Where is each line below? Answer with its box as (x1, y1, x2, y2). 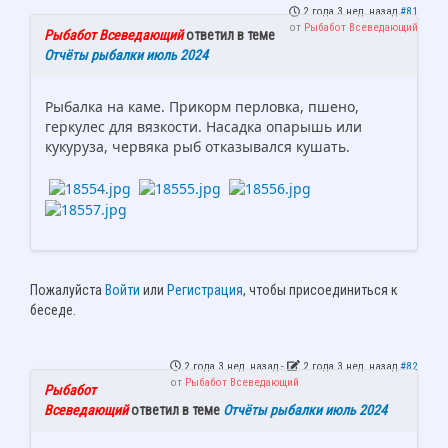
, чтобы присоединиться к (243, 281, 398, 298)
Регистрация (167, 281, 243, 298)
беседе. (30, 301, 76, 318)
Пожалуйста (30, 281, 105, 298)
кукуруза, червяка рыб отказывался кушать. (45, 137, 350, 157)
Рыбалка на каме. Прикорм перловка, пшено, (45, 97, 359, 117)
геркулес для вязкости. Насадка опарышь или (45, 117, 362, 137)
